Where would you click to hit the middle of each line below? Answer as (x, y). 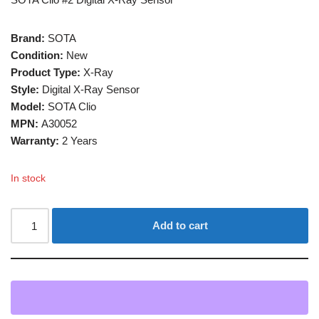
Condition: (38, 55)
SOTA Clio (72, 106)
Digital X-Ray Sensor (91, 89)
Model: (29, 106)
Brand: (29, 38)
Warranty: (36, 141)
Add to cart (181, 225)
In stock (28, 178)
